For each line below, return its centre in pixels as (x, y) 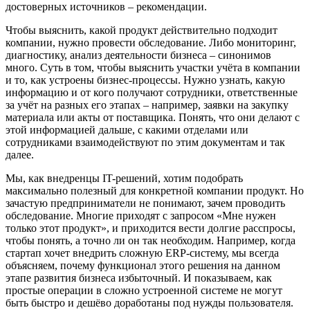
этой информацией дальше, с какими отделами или (127, 130)
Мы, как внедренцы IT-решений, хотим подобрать (124, 178)
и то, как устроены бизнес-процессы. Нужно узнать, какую (145, 80)
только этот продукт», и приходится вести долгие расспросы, (151, 228)
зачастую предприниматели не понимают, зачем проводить (145, 203)
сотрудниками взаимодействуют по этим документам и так (145, 142)
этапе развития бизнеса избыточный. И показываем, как (139, 278)
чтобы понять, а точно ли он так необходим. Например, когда (151, 240)
